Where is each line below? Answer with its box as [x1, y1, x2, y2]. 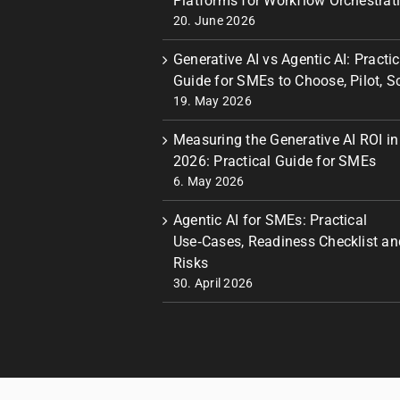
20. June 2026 [173, 13, 256, 28]
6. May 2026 [173, 174, 245, 188]
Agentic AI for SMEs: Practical [173, 212, 368, 229]
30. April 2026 [173, 276, 254, 290]
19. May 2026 [173, 94, 252, 108]
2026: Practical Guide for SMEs [173, 153, 377, 170]
